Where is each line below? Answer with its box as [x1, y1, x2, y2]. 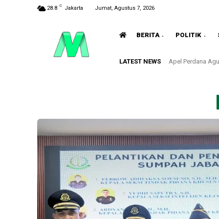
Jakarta [65, 5, 83, 11]
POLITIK [175, 31, 201, 39]
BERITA [136, 31, 159, 39]
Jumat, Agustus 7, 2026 [95, 5, 154, 11]
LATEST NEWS [119, 57, 161, 65]
